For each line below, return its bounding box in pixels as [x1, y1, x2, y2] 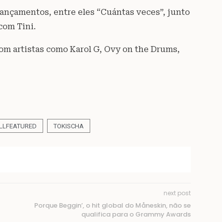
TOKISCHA [54, 122, 84, 130]
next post [164, 188, 191, 197]
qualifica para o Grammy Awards [81, 209, 191, 219]
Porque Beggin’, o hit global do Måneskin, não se [34, 200, 191, 210]
